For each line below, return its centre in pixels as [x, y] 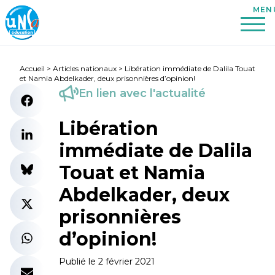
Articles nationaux [85, 68]
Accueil [32, 68]
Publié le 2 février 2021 [107, 261]
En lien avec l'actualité [142, 93]
